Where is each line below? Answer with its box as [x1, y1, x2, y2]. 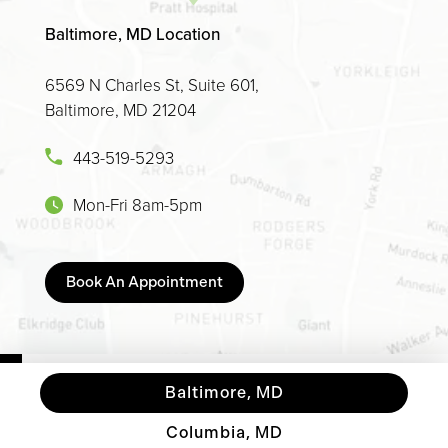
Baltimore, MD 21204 [45, 98, 196, 122]
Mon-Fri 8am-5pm [73, 193, 202, 217]
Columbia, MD [165, 423, 283, 443]
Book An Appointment [66, 273, 223, 292]
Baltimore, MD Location [45, 22, 221, 47]
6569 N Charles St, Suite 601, [45, 73, 259, 97]
